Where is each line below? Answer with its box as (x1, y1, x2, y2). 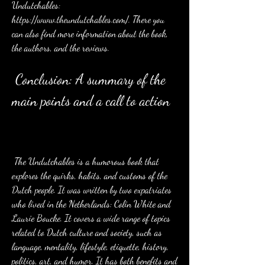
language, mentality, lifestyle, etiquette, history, (12, 241, 169, 252)
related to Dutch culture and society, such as (12, 227, 162, 238)
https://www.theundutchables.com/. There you (12, 14, 164, 25)
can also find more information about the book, (12, 28, 168, 39)
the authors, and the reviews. (12, 42, 109, 53)
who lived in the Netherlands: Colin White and (12, 198, 171, 209)
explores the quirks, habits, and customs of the (12, 170, 167, 181)
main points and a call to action (12, 92, 170, 109)
